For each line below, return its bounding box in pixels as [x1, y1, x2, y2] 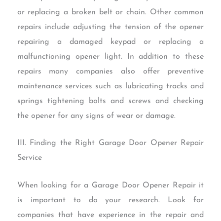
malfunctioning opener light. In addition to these [17, 52, 204, 61]
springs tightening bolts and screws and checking [17, 97, 204, 105]
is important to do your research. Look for [17, 196, 204, 205]
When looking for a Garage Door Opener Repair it [17, 182, 204, 190]
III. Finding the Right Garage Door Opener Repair [17, 139, 204, 147]
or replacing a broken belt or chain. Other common [17, 8, 204, 16]
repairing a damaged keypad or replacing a [17, 37, 204, 46]
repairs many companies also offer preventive [17, 67, 204, 75]
